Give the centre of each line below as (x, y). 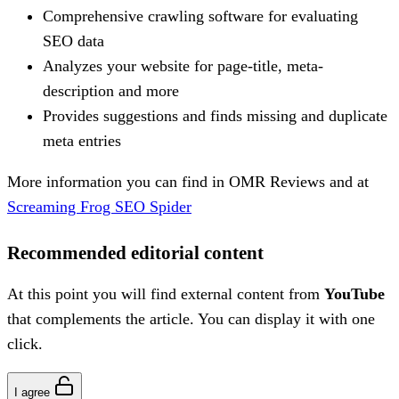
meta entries (82, 140)
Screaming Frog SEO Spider (99, 206)
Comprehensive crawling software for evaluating (200, 16)
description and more (111, 90)
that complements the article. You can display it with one (191, 318)
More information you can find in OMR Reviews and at (188, 181)
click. (25, 343)
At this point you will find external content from (166, 293)
